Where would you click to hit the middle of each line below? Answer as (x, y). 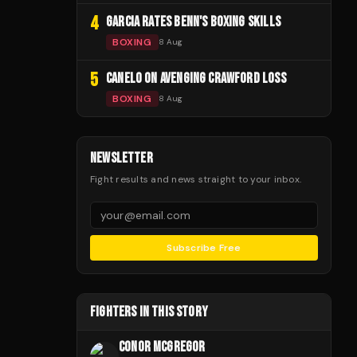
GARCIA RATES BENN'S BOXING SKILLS (193, 22)
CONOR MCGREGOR (162, 347)
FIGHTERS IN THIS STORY (149, 312)
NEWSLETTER (122, 158)
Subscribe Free (204, 247)
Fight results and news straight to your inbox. (196, 179)
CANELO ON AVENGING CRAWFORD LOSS (196, 78)
